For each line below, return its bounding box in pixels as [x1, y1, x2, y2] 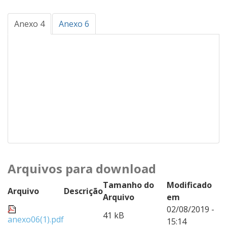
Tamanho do [103, 179, 154, 191]
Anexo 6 [59, 18, 89, 29]
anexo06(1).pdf [8, 214, 64, 225]
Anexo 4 [14, 18, 45, 29]
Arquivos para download [8, 160, 156, 177]
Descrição [64, 185, 103, 197]
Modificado [167, 179, 212, 191]
